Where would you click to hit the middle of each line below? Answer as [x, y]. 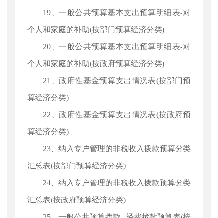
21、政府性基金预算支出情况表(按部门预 [117, 81]
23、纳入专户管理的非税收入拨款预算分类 [117, 149]
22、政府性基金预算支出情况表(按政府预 [117, 115]
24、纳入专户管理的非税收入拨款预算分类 [117, 183]
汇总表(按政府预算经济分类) [76, 200]
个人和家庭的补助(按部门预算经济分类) [96, 29]
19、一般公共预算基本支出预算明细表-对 [117, 12]
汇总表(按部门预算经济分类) [76, 166]
